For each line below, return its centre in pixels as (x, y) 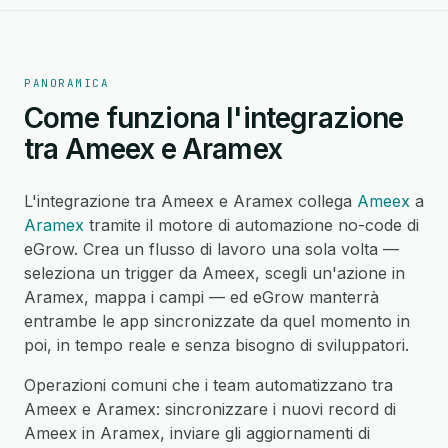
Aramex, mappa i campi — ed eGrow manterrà (201, 297)
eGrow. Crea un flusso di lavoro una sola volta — (211, 249)
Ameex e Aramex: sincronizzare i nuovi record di (210, 409)
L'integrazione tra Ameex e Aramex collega (190, 201)
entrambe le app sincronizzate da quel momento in (217, 321)
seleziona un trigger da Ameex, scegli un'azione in (214, 273)
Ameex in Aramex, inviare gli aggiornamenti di (197, 433)
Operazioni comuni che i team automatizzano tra (208, 385)
